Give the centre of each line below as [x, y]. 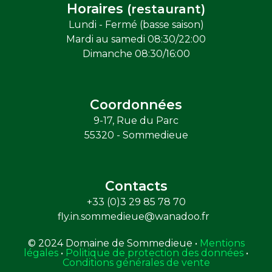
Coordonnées [136, 105]
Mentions [222, 243]
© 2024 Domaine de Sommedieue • [114, 243]
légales [42, 253]
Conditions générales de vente [136, 263]
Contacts [136, 186]
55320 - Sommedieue [136, 135]
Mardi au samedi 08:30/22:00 [136, 39]
